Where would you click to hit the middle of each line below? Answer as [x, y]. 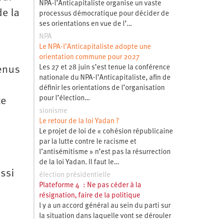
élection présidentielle [75, 175]
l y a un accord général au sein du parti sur [105, 206]
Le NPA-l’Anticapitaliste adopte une [95, 47]
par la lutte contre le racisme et [88, 142]
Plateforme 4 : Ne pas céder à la [90, 185]
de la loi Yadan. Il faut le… [79, 162]
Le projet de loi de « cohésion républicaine [106, 131]
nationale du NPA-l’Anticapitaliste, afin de [105, 78]
